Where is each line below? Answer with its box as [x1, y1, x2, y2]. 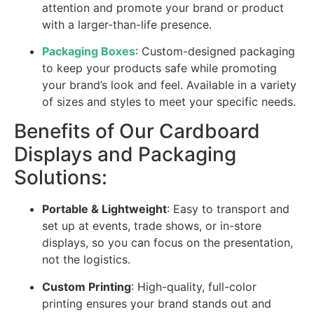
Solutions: [14, 165, 107, 190]
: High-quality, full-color [131, 279, 257, 294]
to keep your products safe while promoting [42, 60, 277, 75]
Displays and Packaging [14, 142, 236, 167]
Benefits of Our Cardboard [14, 119, 260, 144]
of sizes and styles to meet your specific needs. [42, 94, 296, 109]
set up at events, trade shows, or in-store [42, 219, 261, 233]
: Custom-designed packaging [135, 43, 295, 58]
